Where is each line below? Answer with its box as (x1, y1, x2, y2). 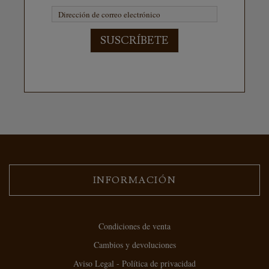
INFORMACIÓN (92, 174, 177, 187)
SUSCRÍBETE (100, 34, 169, 48)
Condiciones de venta (98, 220, 171, 232)
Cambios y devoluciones (93, 239, 176, 251)
